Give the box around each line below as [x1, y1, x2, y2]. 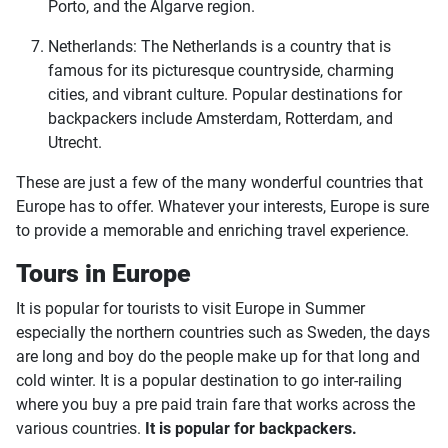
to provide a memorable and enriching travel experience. [16, 221, 409, 241]
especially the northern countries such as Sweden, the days [16, 323, 430, 343]
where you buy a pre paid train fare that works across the [16, 395, 415, 415]
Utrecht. [48, 133, 102, 153]
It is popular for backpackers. [141, 419, 357, 439]
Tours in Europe [16, 259, 191, 289]
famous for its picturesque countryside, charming [48, 61, 394, 81]
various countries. [16, 419, 141, 439]
